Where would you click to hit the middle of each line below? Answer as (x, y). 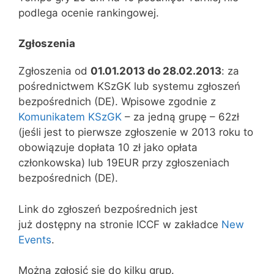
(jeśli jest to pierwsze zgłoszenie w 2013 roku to (136, 132)
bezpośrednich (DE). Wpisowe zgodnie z (117, 102)
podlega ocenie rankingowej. (89, 13)
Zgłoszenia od (54, 71)
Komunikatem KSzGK (70, 117)
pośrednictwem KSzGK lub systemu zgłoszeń (129, 86)
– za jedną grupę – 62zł (180, 117)
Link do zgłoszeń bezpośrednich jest (108, 209)
